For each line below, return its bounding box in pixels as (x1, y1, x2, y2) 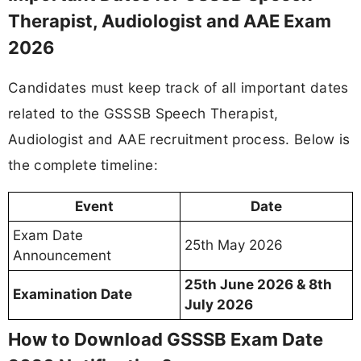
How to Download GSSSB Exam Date (8, 329, 323, 351)
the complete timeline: (8, 156, 159, 174)
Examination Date (13, 286, 132, 303)
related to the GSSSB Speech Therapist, (8, 105, 279, 122)
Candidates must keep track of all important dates (8, 79, 349, 97)
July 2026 (185, 297, 253, 313)
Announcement (13, 247, 111, 264)
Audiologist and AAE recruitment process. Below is (8, 131, 351, 148)
